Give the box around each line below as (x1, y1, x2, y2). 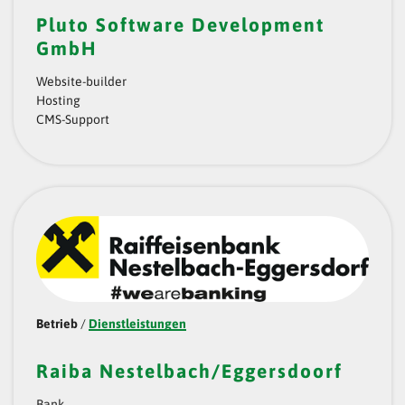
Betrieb (36, 316, 78, 332)
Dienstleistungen (89, 316, 186, 332)
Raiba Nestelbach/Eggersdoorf (36, 360, 343, 382)
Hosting (36, 93, 80, 108)
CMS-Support (36, 112, 109, 127)
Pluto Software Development (36, 14, 325, 36)
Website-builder (36, 74, 127, 89)
